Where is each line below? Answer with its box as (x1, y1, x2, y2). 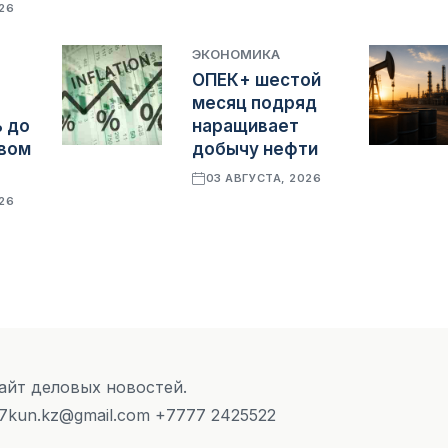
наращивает (192, 116, 300, 137)
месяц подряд (192, 93, 318, 114)
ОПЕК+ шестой (192, 70, 322, 91)
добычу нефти (192, 139, 319, 160)
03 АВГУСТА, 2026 (205, 171, 322, 186)
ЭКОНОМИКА (192, 46, 281, 63)
